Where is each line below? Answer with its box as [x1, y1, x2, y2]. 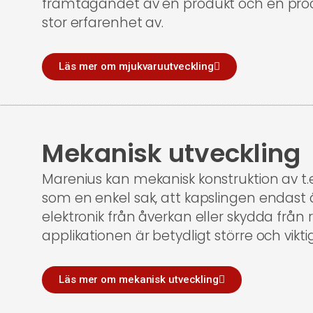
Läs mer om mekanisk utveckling [59, 273, 219, 286]
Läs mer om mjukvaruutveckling [59, 59, 214, 73]
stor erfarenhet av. [42, 13, 167, 32]
